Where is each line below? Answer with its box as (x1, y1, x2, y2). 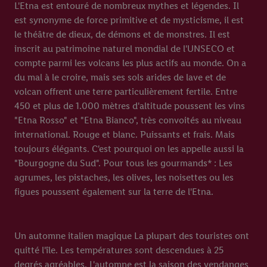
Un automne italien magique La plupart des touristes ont (14, 230, 249, 241)
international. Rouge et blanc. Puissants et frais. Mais (14, 129, 235, 140)
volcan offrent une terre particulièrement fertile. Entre (14, 86, 237, 97)
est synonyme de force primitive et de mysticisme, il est (14, 14, 244, 26)
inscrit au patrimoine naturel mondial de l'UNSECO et (14, 43, 235, 54)
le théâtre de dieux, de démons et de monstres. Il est (14, 29, 230, 40)
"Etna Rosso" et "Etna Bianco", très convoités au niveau (14, 114, 241, 126)
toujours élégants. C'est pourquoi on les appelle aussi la (14, 143, 244, 154)
